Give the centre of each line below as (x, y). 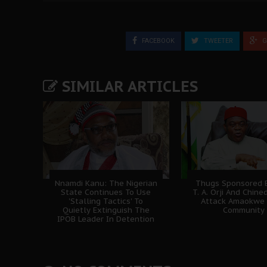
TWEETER (218, 41)
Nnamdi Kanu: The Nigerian (106, 183)
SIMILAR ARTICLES (128, 86)
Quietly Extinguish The (106, 210)
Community (244, 210)
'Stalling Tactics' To (106, 201)
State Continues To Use (106, 192)
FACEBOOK (157, 41)
